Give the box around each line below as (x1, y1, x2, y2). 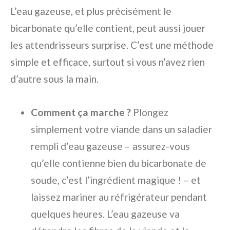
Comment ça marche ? (31, 106, 131, 119)
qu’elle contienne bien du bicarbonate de (31, 157, 206, 169)
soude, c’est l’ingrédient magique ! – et (31, 174, 201, 186)
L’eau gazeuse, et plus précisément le (10, 5, 171, 17)
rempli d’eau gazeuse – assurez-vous (31, 140, 190, 152)
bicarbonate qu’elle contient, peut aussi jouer (10, 22, 205, 34)
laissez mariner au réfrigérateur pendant (31, 191, 207, 203)
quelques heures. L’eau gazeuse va (31, 208, 180, 220)
